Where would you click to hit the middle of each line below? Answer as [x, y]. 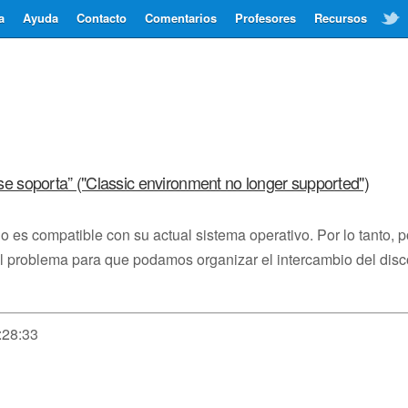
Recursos [341, 18]
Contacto [102, 18]
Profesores [265, 18]
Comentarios [181, 18]
